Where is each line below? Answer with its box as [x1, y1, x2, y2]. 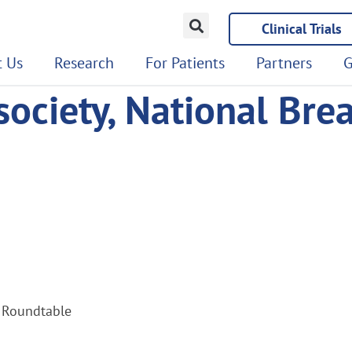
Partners [256, 53, 312, 73]
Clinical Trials [262, 20, 342, 38]
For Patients [145, 53, 225, 73]
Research [54, 53, 114, 73]
